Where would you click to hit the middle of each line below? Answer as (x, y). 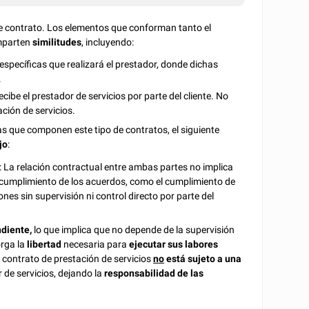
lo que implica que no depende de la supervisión (134, 229)
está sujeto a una (203, 258)
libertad (46, 244)
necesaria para (97, 244)
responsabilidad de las (154, 273)
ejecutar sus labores (174, 244)
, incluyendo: (108, 42)
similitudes (57, 42)
